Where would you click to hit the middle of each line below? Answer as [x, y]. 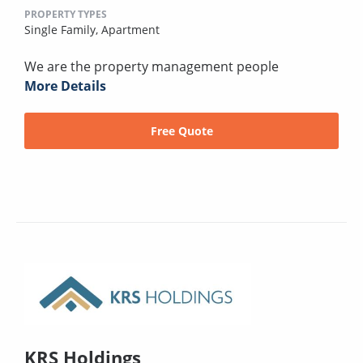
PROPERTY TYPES [66, 14]
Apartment [130, 29]
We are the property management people [152, 66]
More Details [65, 85]
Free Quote [181, 130]
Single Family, [63, 29]
